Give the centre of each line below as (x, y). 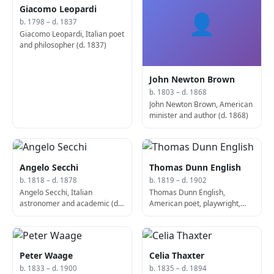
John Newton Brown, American (201, 104)
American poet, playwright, (195, 203)
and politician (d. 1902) (188, 214)
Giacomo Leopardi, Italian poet (72, 34)
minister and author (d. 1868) (199, 115)
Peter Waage (46, 255)
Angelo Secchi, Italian (56, 192)
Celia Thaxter (177, 255)
